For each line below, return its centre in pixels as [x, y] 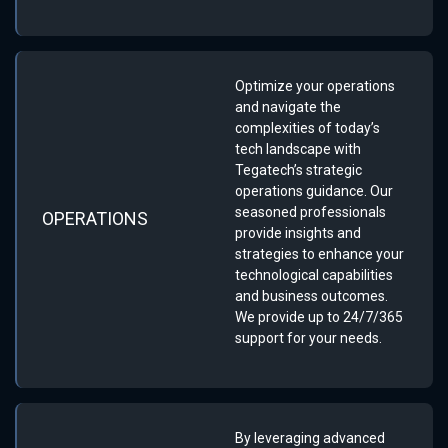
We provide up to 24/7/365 [319, 316]
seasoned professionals [310, 211]
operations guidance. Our [314, 190]
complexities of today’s [307, 127]
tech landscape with [298, 148]
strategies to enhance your [319, 253]
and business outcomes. [311, 295]
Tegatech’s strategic [298, 169]
